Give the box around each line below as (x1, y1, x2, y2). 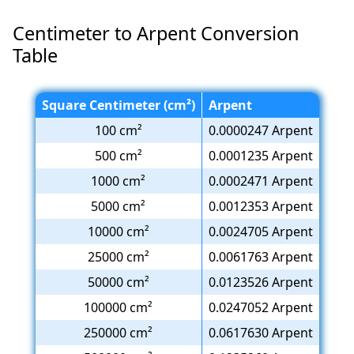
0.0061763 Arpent (208, 248, 313, 266)
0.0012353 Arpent (208, 198, 313, 216)
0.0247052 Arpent (208, 299, 313, 317)
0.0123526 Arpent (208, 273, 313, 292)
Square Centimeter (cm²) (41, 96, 195, 115)
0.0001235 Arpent (208, 147, 313, 165)
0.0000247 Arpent (208, 122, 313, 140)
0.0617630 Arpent (208, 324, 313, 342)
